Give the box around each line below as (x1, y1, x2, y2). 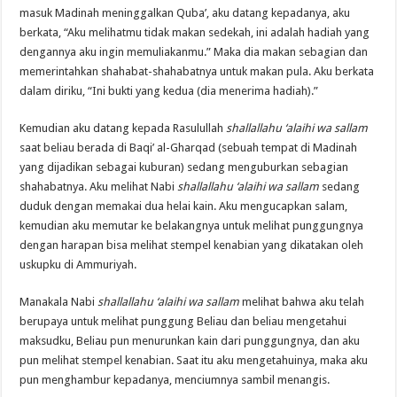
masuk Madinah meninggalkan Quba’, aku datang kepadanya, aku (19, 5, 351, 19)
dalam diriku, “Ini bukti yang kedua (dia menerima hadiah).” (19, 83, 319, 97)
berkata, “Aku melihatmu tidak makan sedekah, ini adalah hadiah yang (19, 25, 370, 39)
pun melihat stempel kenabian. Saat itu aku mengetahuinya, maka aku (19, 353, 369, 367)
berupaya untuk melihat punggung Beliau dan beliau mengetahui (19, 314, 347, 328)
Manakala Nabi (19, 294, 98, 308)
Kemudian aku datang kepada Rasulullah (19, 121, 227, 135)
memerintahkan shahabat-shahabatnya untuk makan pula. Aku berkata (19, 64, 375, 78)
